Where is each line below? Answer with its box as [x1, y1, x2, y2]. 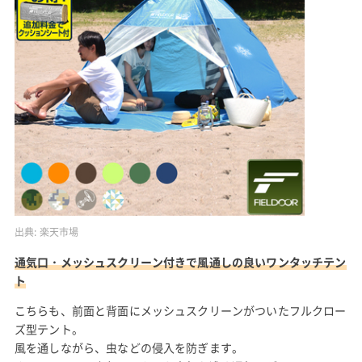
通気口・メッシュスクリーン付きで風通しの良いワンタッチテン [14, 254, 347, 271]
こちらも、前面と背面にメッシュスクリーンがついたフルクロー [14, 302, 347, 319]
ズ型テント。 [14, 321, 83, 338]
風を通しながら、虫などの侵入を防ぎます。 [14, 339, 244, 356]
